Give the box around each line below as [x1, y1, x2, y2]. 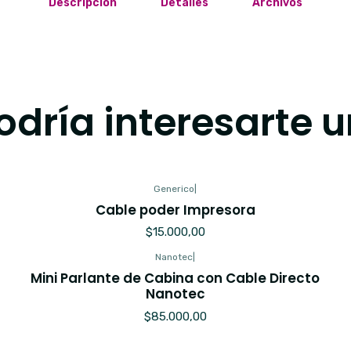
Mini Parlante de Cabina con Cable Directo [31, 269, 320, 288]
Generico [154, 183, 195, 194]
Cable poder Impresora [95, 200, 255, 219]
